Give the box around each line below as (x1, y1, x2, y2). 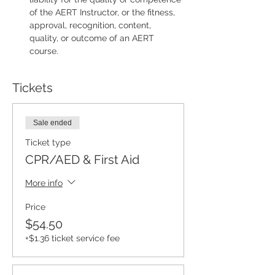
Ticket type (25, 137, 71, 147)
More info (25, 177, 63, 188)
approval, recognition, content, (29, 20, 153, 30)
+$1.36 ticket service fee (25, 233, 120, 243)
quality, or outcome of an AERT (29, 33, 157, 43)
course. (29, 46, 58, 56)
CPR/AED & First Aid (25, 152, 139, 167)
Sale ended (33, 118, 72, 127)
